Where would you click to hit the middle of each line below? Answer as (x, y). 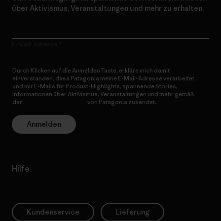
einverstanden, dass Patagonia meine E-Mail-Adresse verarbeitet (103, 78)
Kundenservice (53, 212)
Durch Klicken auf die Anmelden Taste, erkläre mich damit (91, 71)
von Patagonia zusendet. (121, 102)
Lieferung (132, 212)
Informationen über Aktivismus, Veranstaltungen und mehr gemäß (103, 94)
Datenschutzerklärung (55, 102)
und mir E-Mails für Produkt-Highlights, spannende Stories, (95, 86)
